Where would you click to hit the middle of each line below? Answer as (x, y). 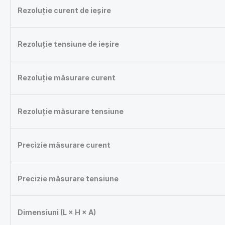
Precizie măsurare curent (64, 145)
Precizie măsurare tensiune (68, 179)
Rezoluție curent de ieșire (64, 11)
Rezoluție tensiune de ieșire (68, 44)
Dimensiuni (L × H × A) (57, 212)
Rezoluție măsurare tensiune (71, 111)
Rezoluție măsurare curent (67, 78)
